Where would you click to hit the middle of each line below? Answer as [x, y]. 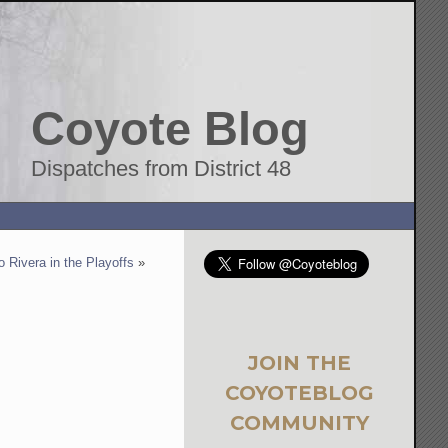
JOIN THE [299, 362]
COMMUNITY [299, 422]
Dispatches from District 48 [161, 168]
